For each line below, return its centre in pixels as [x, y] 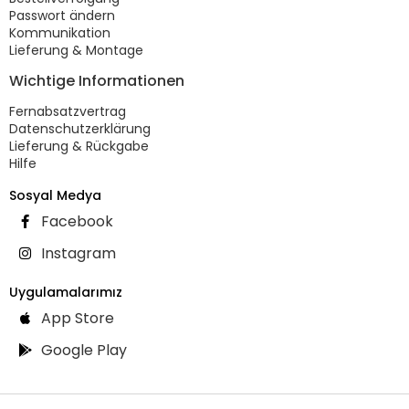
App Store [78, 318]
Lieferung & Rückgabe [79, 146]
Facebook [77, 221]
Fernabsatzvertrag [68, 111]
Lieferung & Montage [76, 50]
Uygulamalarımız [66, 292]
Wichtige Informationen [97, 80]
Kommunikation [60, 32]
